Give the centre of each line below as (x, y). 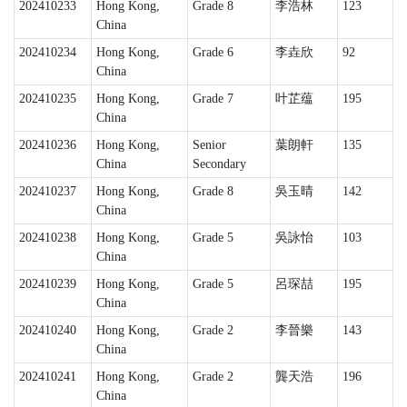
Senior (209, 145)
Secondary (219, 164)
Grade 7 (213, 99)
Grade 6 (213, 52)
